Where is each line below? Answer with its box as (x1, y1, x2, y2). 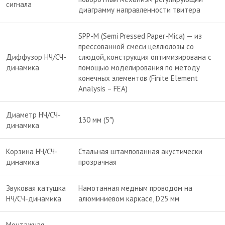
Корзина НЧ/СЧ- (6, 146, 58, 156)
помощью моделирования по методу (78, 62, 200, 72)
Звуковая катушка (6, 183, 66, 193)
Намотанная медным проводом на (78, 183, 192, 193)
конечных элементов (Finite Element (78, 73, 198, 83)
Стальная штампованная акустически (78, 146, 202, 156)
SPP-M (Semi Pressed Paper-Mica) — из (78, 31, 202, 41)
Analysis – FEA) (78, 83, 128, 93)
